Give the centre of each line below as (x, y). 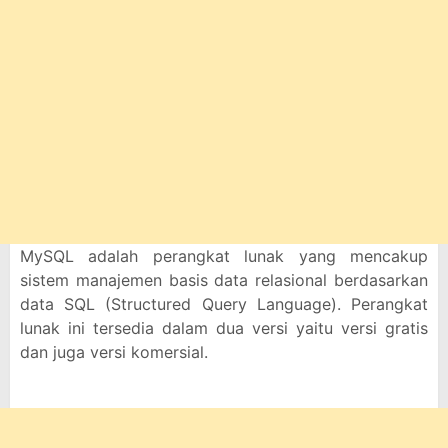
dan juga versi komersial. (114, 352)
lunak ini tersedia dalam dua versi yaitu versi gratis (224, 328)
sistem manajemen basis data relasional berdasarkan (224, 280)
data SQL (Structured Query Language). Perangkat (224, 304)
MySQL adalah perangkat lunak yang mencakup (224, 256)
